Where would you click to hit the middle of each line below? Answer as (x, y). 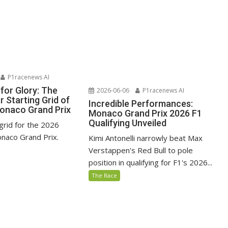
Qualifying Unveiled (128, 123)
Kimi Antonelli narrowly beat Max (146, 138)
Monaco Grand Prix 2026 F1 (146, 113)
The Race (105, 176)
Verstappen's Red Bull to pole (141, 150)
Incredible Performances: (141, 104)
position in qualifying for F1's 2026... (151, 163)
